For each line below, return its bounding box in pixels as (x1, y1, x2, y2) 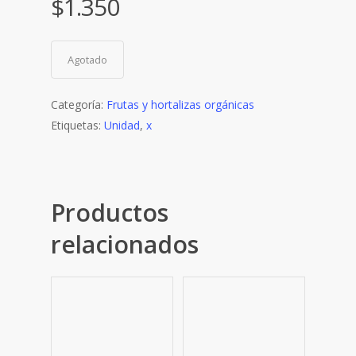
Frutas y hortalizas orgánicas (106, 96, 254, 112)
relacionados (51, 227, 199, 261)
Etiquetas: (51, 117, 104, 133)
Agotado (68, 52, 107, 67)
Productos (51, 195, 168, 229)
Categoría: (51, 96, 106, 112)
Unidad (104, 117, 140, 133)
